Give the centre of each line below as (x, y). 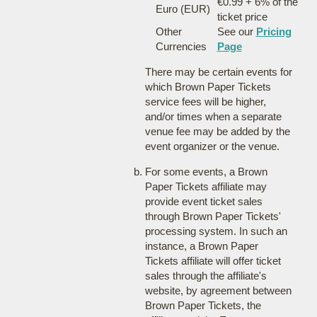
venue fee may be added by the (217, 131)
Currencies (181, 46)
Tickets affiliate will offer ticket (213, 261)
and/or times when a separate (213, 116)
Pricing (273, 31)
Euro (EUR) (183, 9)
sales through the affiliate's (206, 276)
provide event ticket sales (203, 201)
